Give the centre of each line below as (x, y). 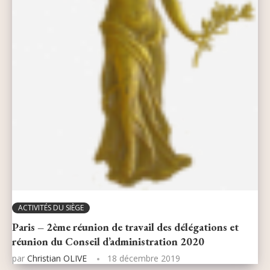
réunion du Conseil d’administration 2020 (108, 242)
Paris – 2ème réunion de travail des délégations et (125, 227)
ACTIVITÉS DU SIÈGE (51, 208)
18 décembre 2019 (144, 259)
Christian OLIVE (57, 259)
